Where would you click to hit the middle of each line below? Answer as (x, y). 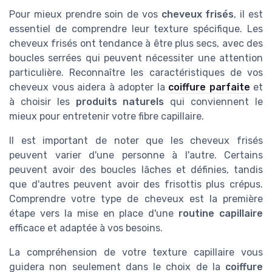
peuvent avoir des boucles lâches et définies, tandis (136, 169)
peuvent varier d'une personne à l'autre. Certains (136, 155)
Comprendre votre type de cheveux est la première (136, 199)
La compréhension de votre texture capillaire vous (136, 252)
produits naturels (120, 101)
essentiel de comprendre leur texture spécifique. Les (136, 29)
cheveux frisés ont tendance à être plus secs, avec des (136, 43)
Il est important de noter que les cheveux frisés (136, 140)
